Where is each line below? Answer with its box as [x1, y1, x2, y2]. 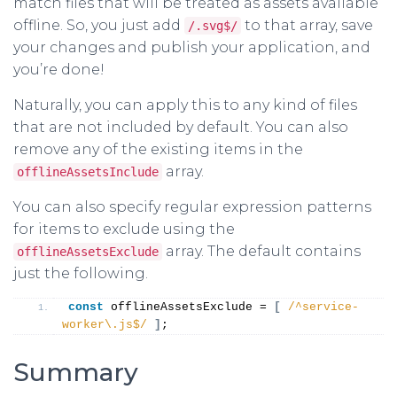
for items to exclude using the [13, 221, 235, 238]
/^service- [288, 300, 359, 315]
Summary [13, 357, 138, 388]
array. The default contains [162, 243, 361, 261]
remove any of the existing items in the [13, 141, 303, 159]
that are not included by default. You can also [13, 119, 348, 136]
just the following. [13, 265, 148, 283]
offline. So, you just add [13, 17, 184, 35]
